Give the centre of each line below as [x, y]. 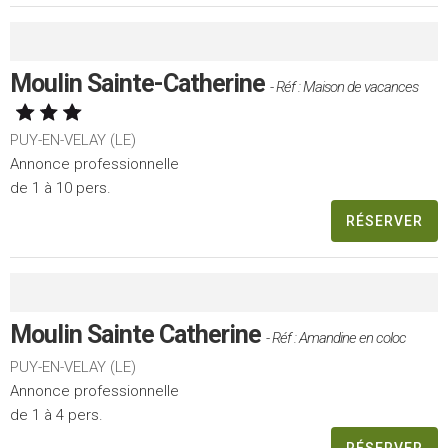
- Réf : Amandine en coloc [336, 338]
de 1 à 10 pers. [60, 188]
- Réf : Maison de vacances [344, 87]
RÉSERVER [384, 221]
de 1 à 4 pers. [56, 415]
